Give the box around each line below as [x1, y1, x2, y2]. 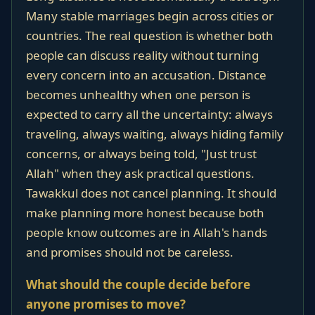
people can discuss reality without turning [26, 47, 259, 63]
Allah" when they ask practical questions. [26, 165, 255, 181]
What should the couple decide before [26, 276, 250, 292]
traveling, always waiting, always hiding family [26, 126, 283, 142]
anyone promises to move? [26, 296, 186, 312]
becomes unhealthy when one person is [26, 86, 250, 103]
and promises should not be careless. [26, 244, 233, 260]
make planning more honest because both [26, 205, 264, 221]
